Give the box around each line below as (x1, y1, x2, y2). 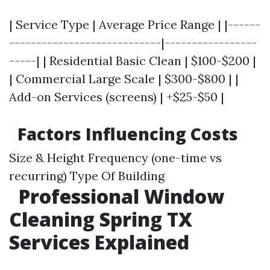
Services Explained (9, 229, 189, 255)
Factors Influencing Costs (13, 122, 238, 145)
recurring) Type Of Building (9, 168, 165, 183)
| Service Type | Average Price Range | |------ (9, 17, 260, 32)
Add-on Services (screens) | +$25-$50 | (9, 89, 224, 104)
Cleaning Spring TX (9, 206, 192, 232)
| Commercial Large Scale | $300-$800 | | (9, 71, 239, 86)
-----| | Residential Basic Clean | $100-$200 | (9, 53, 256, 68)
